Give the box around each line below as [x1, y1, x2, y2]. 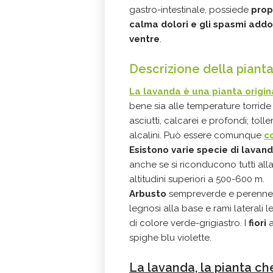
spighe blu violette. [129, 232, 211, 243]
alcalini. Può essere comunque [129, 129, 264, 141]
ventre [129, 33, 160, 44]
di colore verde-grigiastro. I [129, 217, 249, 229]
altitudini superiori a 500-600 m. [129, 173, 264, 185]
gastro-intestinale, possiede [129, 4, 251, 15]
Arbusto [129, 188, 166, 199]
